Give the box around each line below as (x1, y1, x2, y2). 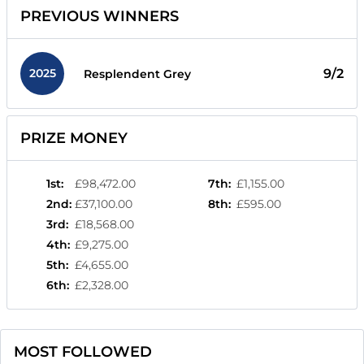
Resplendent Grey (84, 66, 191, 81)
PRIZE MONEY (20, 129, 128, 148)
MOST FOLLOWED (14, 343, 152, 362)
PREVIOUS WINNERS (20, 7, 179, 26)
